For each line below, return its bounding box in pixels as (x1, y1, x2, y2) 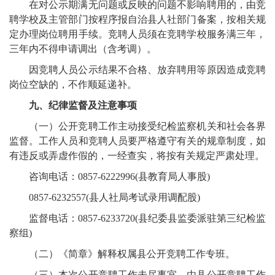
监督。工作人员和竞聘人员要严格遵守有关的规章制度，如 (9, 136, 266, 147)
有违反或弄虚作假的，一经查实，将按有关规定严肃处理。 (9, 150, 265, 161)
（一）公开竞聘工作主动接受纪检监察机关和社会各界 (29, 121, 266, 132)
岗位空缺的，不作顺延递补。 (9, 79, 137, 90)
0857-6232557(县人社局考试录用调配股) (29, 192, 200, 203)
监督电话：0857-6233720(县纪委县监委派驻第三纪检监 (29, 213, 266, 224)
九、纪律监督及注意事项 (29, 100, 137, 111)
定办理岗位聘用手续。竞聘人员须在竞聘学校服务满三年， (9, 29, 266, 40)
